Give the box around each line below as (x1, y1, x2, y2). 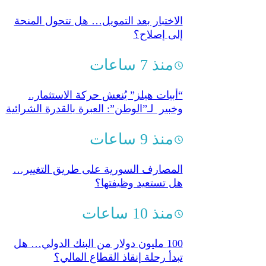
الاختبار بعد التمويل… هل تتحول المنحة (14, 15, 183, 27)
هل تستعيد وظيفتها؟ (94, 177, 183, 189)
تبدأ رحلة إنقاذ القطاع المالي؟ (53, 251, 183, 263)
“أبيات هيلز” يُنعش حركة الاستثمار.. (28, 89, 183, 102)
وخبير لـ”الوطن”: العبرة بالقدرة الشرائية (5, 103, 183, 115)
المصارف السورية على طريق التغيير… (12, 163, 183, 176)
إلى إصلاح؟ (133, 28, 183, 41)
